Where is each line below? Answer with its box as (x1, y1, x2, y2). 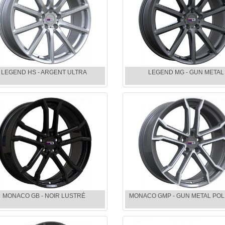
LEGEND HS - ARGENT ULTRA (1, 69, 87, 76)
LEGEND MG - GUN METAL (148, 69, 224, 76)
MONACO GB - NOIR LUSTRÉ (3, 192, 86, 199)
